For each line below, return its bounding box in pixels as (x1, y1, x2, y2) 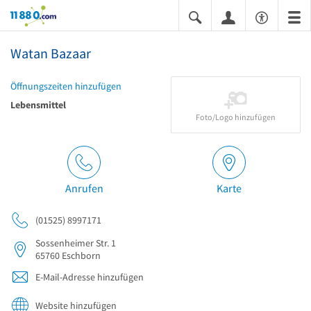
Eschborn (62, 249, 101, 262)
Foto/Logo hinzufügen (195, 112, 276, 122)
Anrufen (65, 181, 103, 195)
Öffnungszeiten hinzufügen (10, 80, 121, 92)
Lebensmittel (10, 99, 66, 111)
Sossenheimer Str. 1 (35, 237, 116, 249)
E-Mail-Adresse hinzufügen (35, 271, 144, 283)
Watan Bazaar (10, 44, 91, 62)
